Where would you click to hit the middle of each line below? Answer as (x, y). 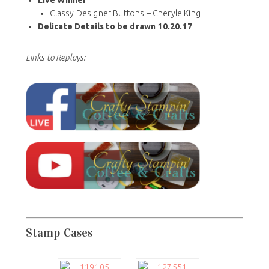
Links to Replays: (56, 57)
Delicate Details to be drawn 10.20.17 (115, 26)
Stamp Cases (59, 232)
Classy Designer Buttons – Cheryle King (125, 13)
